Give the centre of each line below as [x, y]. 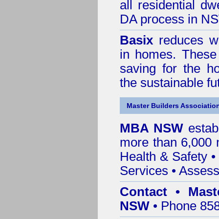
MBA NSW [154, 128]
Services [144, 171]
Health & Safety [164, 156]
